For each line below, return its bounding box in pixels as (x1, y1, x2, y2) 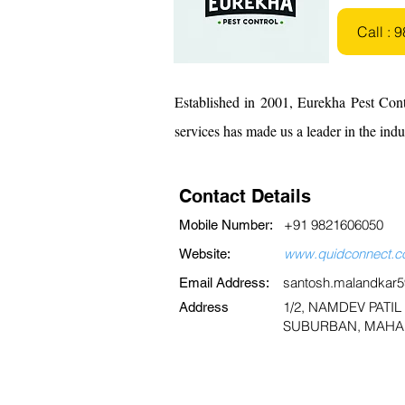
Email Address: (179, 275, 269, 290)
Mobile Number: (179, 217, 273, 232)
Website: (179, 246, 231, 261)
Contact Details (179, 185, 311, 207)
